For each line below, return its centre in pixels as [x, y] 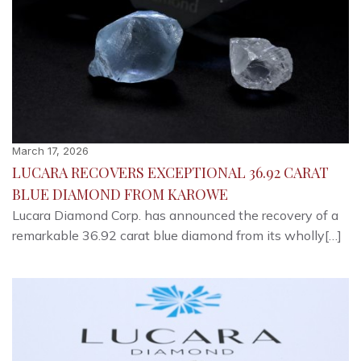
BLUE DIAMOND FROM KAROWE [120, 194]
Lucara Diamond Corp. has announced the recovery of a [175, 215]
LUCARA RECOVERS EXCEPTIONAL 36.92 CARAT [170, 172]
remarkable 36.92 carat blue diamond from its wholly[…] [177, 235]
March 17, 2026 [50, 151]
